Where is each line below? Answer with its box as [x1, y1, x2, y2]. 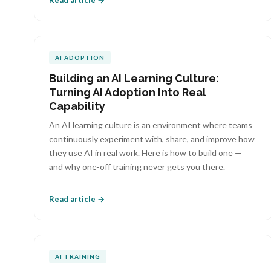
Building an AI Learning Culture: [49, 72, 219, 85]
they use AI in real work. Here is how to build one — [49, 148, 242, 158]
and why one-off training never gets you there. [49, 162, 225, 172]
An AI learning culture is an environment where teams [49, 120, 252, 130]
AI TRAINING [55, 253, 100, 260]
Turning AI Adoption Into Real [49, 86, 206, 99]
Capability [49, 100, 105, 113]
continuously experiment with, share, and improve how [49, 134, 255, 144]
